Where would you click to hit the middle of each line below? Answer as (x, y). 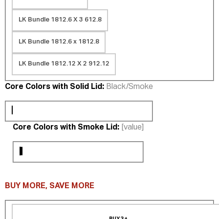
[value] (132, 128)
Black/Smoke (130, 87)
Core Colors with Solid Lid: (55, 87)
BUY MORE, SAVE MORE (50, 186)
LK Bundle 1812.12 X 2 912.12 (64, 64)
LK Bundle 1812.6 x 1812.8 (59, 42)
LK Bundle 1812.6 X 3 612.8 (60, 20)
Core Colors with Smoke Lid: (66, 128)
